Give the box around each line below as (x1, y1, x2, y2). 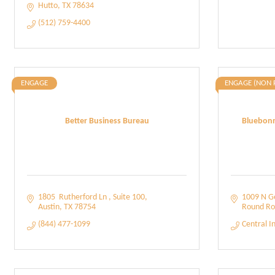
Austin (37, 203, 60, 212)
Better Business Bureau (64, 116, 149, 126)
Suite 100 (112, 193, 145, 202)
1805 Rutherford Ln (37, 193, 109, 202)
